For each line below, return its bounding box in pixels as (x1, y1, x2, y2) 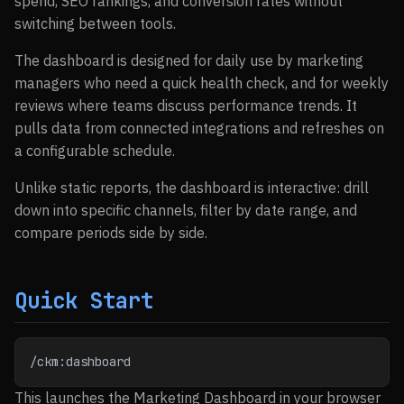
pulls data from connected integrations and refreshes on (14, 119, 384, 137)
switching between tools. (14, 14, 176, 32)
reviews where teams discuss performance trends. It (14, 96, 357, 115)
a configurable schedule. (14, 142, 175, 160)
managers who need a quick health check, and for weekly (14, 74, 389, 92)
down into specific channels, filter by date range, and (14, 201, 357, 219)
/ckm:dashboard (30, 353, 131, 370)
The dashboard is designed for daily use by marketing (14, 51, 363, 69)
